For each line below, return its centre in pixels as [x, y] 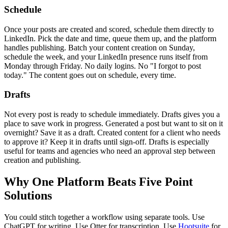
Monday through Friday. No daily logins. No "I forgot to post [103, 66]
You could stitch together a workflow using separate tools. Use [104, 217]
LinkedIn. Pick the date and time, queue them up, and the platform [110, 38]
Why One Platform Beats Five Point [98, 182]
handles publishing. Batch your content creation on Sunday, [99, 47]
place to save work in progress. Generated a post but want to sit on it [113, 124]
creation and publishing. [42, 160]
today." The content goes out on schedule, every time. [90, 75]
